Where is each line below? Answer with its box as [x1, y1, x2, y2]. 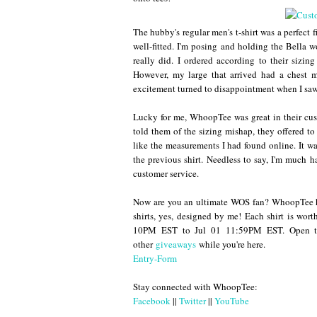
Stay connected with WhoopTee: [133, 280, 258, 294]
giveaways [156, 238, 196, 251]
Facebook [133, 294, 171, 308]
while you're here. [196, 238, 265, 251]
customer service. [133, 167, 199, 180]
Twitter [179, 294, 206, 308]
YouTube [214, 294, 249, 308]
